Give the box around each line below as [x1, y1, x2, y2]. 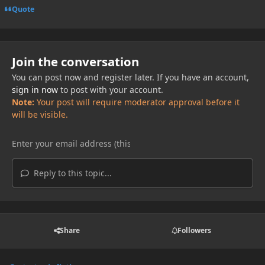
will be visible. [11, 109, 68, 121]
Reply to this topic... [31, 167, 112, 179]
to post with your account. [57, 84, 163, 96]
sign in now [11, 84, 58, 96]
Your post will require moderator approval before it [34, 96, 240, 108]
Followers [177, 225, 211, 236]
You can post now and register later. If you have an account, [11, 72, 249, 83]
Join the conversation [11, 53, 139, 70]
